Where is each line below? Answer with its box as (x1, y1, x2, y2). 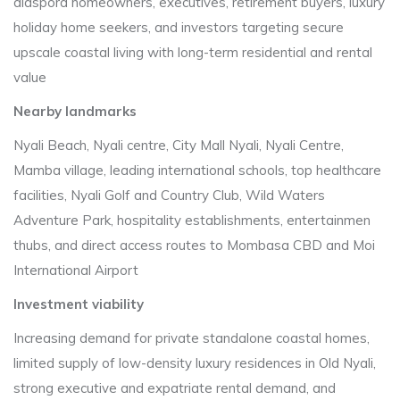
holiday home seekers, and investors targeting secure (13, 19, 344, 36)
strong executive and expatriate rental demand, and (13, 379, 336, 396)
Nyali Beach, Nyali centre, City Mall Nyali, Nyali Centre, (13, 137, 344, 154)
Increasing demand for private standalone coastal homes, (13, 329, 370, 346)
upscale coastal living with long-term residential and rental (13, 44, 372, 61)
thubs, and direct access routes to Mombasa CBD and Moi (13, 237, 375, 254)
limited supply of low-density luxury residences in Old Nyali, (13, 354, 376, 371)
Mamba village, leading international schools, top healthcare (13, 162, 381, 179)
